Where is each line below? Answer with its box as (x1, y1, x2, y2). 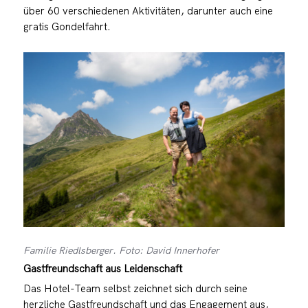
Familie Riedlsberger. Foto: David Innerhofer (23, 243, 219, 256)
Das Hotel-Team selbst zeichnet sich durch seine (23, 281, 247, 295)
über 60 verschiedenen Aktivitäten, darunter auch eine (23, 3, 273, 17)
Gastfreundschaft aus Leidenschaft (23, 261, 182, 275)
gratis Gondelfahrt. (23, 19, 111, 33)
